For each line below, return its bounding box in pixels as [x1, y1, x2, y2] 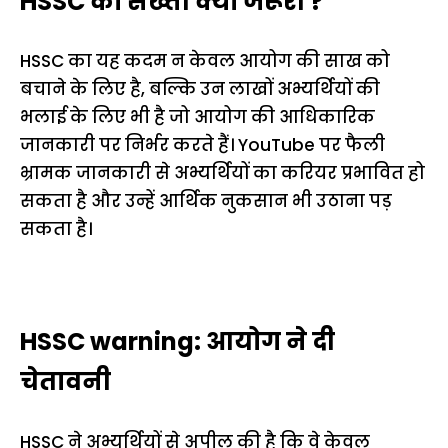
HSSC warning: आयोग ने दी [20, 325, 335, 358]
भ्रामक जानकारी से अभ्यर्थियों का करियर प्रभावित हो [20, 161, 425, 185]
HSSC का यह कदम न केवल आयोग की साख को [20, 49, 390, 73]
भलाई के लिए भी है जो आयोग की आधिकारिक [20, 105, 375, 129]
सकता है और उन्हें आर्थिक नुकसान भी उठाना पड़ [20, 189, 392, 213]
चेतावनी [20, 365, 111, 398]
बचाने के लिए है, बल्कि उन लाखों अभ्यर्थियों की [20, 77, 380, 101]
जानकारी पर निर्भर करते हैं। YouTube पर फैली [20, 133, 385, 157]
